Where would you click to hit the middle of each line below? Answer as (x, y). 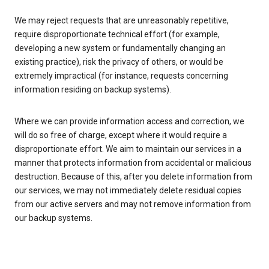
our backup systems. (53, 218)
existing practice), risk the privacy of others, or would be (119, 62)
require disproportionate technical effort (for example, (117, 35)
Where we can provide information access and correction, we (129, 122)
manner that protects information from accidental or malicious (133, 163)
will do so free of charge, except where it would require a (121, 135)
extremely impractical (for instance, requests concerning (121, 76)
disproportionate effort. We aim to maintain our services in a (128, 149)
